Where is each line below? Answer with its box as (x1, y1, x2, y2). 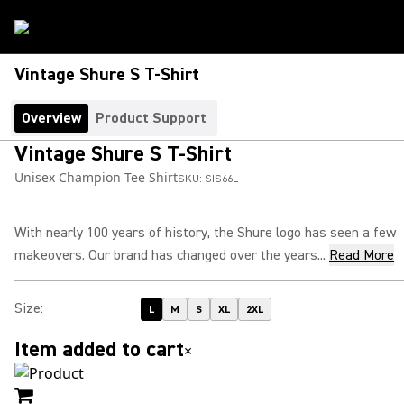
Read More (329, 246, 394, 264)
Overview (22, 109, 81, 127)
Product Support (96, 109, 207, 127)
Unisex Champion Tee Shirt (14, 169, 178, 186)
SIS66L (205, 172, 238, 186)
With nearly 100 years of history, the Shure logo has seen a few (14, 224, 396, 242)
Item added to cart (14, 335, 184, 363)
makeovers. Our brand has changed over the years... (14, 246, 326, 264)
